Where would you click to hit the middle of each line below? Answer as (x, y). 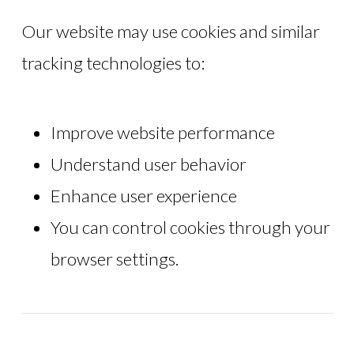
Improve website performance (162, 132)
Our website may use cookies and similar (170, 31)
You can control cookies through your (190, 227)
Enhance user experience (143, 195)
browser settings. (114, 258)
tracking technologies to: (113, 62)
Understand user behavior (148, 164)
